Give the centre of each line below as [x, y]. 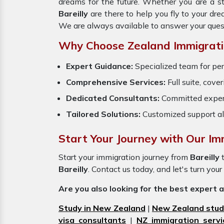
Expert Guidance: [99, 66]
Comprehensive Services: [116, 82]
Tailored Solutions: [103, 114]
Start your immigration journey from [124, 157]
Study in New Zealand [102, 208]
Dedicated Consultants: [113, 98]
